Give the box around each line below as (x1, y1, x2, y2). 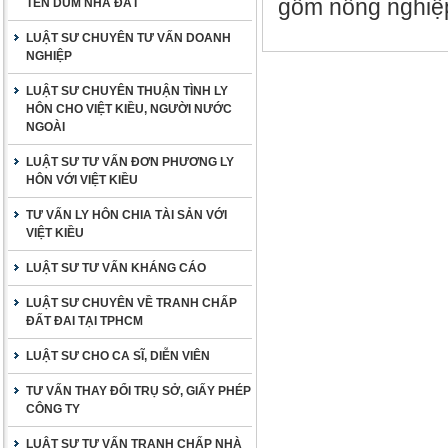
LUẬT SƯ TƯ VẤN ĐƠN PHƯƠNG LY (26, 155, 234, 169)
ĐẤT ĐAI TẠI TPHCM (26, 314, 143, 328)
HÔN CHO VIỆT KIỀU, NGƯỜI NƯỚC (26, 102, 232, 116)
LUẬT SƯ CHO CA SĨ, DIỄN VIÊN (26, 349, 210, 363)
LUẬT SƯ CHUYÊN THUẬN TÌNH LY (26, 84, 228, 98)
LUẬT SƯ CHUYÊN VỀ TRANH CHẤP (26, 296, 237, 310)
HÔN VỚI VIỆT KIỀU (26, 173, 138, 187)
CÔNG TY (26, 402, 80, 416)
